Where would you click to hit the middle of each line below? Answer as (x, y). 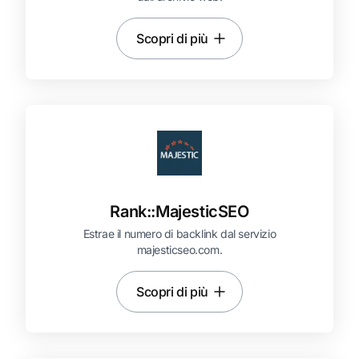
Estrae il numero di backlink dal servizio (179, 234)
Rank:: (133, 212)
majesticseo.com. (179, 250)
